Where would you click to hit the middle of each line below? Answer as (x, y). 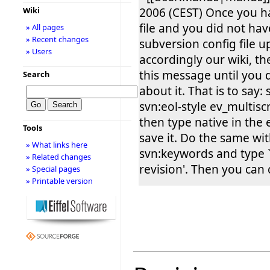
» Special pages (53, 169)
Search (36, 74)
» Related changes (58, 157)
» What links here (56, 145)
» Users (39, 51)
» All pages (45, 27)
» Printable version (59, 181)
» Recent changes (57, 39)
